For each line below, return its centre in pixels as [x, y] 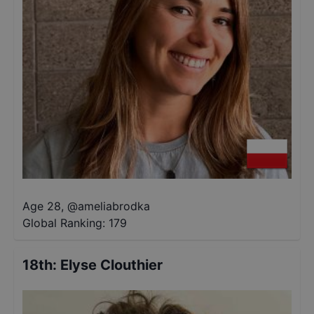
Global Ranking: [64, 223]
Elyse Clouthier [111, 265]
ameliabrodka [114, 206]
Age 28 [42, 206]
